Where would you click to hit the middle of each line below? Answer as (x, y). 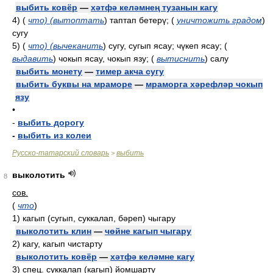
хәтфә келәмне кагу (152, 257)
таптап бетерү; (139, 20)
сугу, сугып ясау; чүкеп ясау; (165, 46)
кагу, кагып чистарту (62, 244)
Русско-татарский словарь (61, 153)
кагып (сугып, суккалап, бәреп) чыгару (99, 218)
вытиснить (181, 58)
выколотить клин (54, 231)
